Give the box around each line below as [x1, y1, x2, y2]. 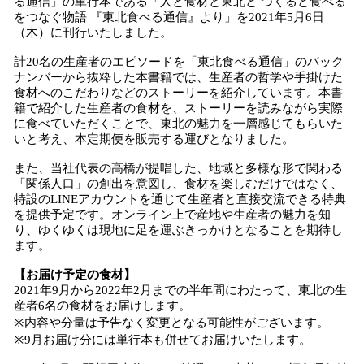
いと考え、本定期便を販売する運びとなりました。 [14, 132, 294, 145]
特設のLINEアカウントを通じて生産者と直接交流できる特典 [14, 193, 346, 206]
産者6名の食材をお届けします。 [14, 299, 191, 312]
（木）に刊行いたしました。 [14, 26, 172, 39]
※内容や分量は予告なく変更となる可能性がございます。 [14, 316, 329, 329]
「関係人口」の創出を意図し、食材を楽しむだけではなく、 [14, 177, 343, 190]
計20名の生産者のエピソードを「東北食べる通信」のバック [14, 55, 344, 68]
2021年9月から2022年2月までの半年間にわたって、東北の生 [14, 284, 347, 297]
